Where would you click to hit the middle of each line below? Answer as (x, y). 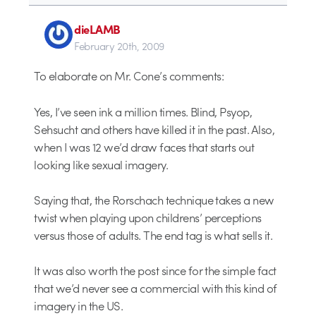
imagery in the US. (79, 305)
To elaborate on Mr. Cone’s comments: (129, 76)
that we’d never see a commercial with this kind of (156, 287)
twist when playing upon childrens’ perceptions (148, 217)
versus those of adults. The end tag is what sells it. (153, 235)
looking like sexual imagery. (101, 164)
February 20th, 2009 (119, 46)
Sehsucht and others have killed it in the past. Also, (154, 129)
